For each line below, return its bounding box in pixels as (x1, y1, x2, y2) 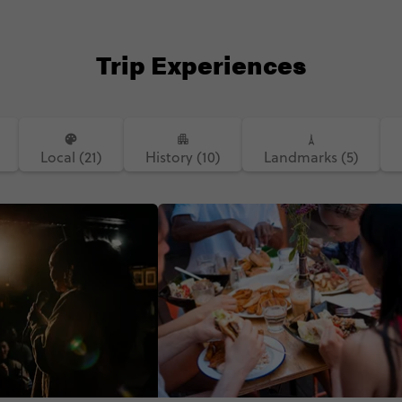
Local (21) (39, 147, 102, 167)
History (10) (144, 147, 221, 167)
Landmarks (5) (263, 147, 359, 167)
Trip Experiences (95, 46, 307, 82)
